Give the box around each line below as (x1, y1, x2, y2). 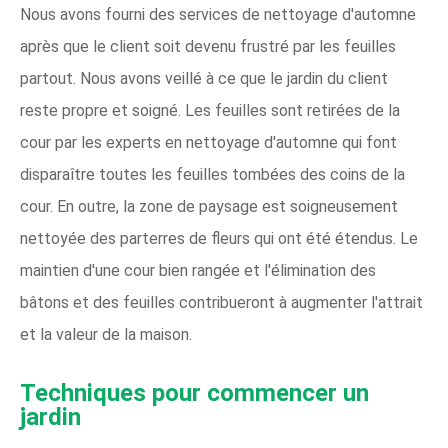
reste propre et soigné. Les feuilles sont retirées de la (20, 101, 400, 120)
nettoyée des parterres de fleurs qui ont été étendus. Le (20, 229, 418, 248)
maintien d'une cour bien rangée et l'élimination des (20, 261, 376, 280)
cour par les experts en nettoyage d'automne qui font (20, 133, 397, 152)
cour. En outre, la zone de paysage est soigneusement (20, 197, 398, 216)
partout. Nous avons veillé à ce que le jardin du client (20, 69, 388, 88)
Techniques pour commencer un (20, 379, 369, 407)
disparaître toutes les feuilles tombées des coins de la (20, 165, 405, 184)
